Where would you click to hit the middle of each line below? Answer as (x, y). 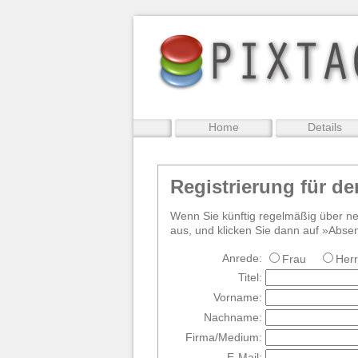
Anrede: (242, 258)
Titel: (250, 277)
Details (324, 127)
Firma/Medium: (224, 337)
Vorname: (238, 297)
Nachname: (233, 317)
